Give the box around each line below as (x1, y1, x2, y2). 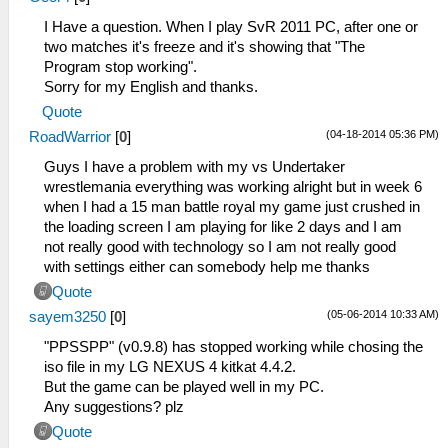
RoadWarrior (29, 129, 111, 146)
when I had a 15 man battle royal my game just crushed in (44, 199, 420, 216)
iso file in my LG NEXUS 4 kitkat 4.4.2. (44, 359, 296, 376)
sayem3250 (29, 309, 106, 326)
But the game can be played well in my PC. (44, 379, 324, 396)
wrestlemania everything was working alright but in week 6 (44, 179, 422, 196)
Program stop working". (44, 59, 197, 76)
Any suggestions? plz (44, 399, 184, 416)
